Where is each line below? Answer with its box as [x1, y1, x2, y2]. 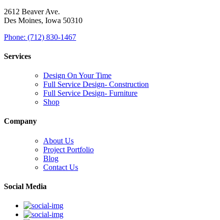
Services [4, 52, 31, 60]
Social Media [4, 182, 47, 191]
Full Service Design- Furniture [43, 89, 137, 98]
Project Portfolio [43, 145, 94, 154]
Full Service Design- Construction [43, 80, 149, 89]
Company [4, 117, 37, 126]
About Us [43, 136, 74, 145]
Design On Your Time [43, 71, 111, 80]
